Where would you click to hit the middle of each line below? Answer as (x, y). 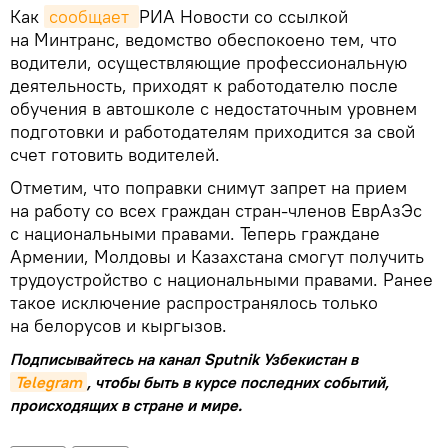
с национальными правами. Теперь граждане (195, 233)
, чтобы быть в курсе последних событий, (238, 381)
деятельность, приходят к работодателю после (204, 85)
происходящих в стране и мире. (126, 404)
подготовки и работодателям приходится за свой (212, 131)
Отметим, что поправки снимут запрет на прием (208, 187)
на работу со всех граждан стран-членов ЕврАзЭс (216, 210)
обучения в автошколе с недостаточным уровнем (213, 108)
